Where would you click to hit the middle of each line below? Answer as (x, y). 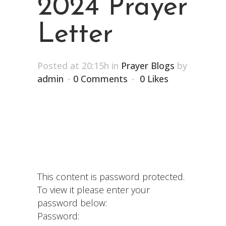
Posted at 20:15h (73, 65)
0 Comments (100, 78)
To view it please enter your (94, 189)
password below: (72, 203)
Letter (75, 35)
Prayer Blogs (148, 65)
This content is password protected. (111, 176)
